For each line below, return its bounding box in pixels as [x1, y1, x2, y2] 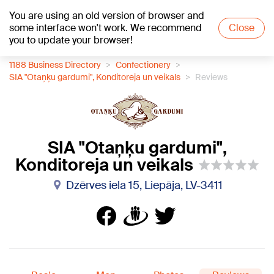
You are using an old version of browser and [9, 9, 204, 22]
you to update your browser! [9, 34, 133, 46]
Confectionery [116, 59, 171, 70]
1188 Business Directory [9, 59, 101, 70]
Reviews [195, 72, 228, 83]
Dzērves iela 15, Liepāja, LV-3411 [66, 178, 223, 193]
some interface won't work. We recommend [9, 21, 202, 34]
